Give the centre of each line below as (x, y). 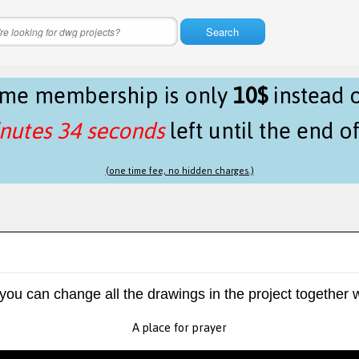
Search (222, 32)
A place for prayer (179, 328)
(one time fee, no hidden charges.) (179, 171)
